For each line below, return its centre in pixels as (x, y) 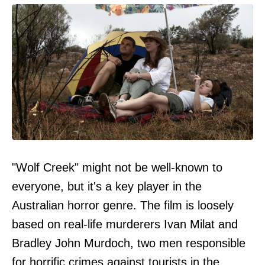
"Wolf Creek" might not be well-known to (117, 167)
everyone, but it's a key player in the (107, 186)
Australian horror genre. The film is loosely (123, 205)
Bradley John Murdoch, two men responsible (129, 243)
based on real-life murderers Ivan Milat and (125, 224)
